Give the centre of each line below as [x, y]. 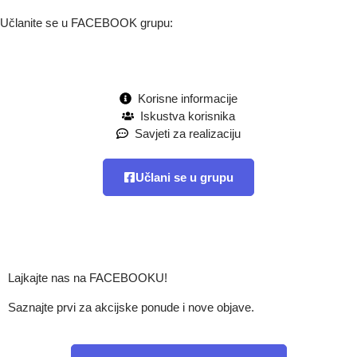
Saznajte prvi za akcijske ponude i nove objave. [131, 307]
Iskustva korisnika [188, 116]
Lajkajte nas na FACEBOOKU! [88, 277]
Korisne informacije [188, 98]
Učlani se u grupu [184, 177]
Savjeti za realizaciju [188, 133]
